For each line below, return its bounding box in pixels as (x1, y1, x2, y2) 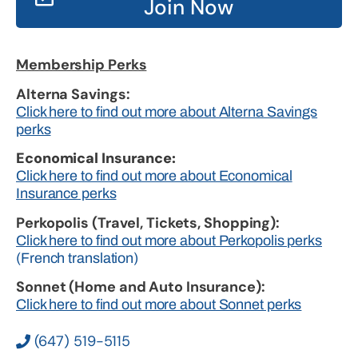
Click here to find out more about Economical (16, 168, 292, 185)
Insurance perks (16, 185, 117, 202)
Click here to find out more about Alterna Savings (16, 103, 318, 120)
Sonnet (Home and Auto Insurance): (16, 276, 265, 296)
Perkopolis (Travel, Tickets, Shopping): (16, 213, 280, 233)
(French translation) (16, 249, 138, 266)
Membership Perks (16, 55, 147, 75)
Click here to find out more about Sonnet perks (16, 296, 302, 312)
